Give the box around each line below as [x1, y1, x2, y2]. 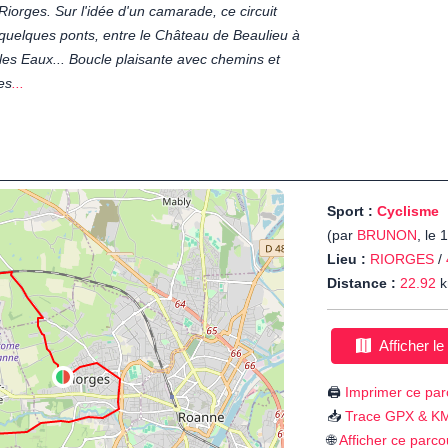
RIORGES [370, 251, 434, 268]
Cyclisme [377, 203, 439, 220]
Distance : [327, 275, 396, 292]
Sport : [327, 203, 377, 220]
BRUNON [357, 227, 417, 244]
